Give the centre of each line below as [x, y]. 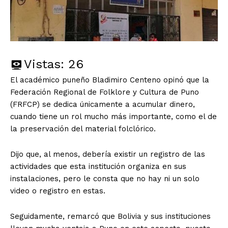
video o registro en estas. [58, 191]
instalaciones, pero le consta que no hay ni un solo [105, 178]
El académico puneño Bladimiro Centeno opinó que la [110, 80]
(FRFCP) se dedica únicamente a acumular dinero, [103, 104]
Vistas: [44, 64]
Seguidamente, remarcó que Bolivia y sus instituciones [110, 216]
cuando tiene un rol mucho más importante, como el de [113, 116]
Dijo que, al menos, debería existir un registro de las [108, 154]
